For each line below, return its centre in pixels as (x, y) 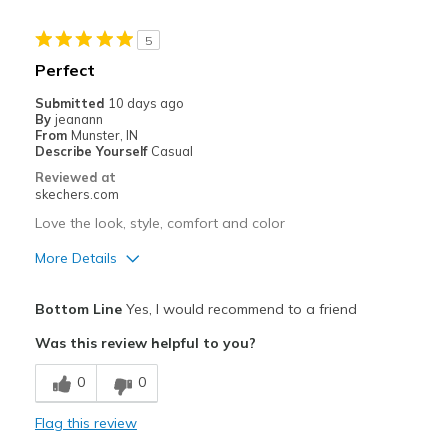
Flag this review (85, 423)
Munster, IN (104, 135)
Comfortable (77, 400)
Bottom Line (78, 309)
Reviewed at (75, 177)
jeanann (78, 119)
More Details (75, 258)
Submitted (71, 103)
